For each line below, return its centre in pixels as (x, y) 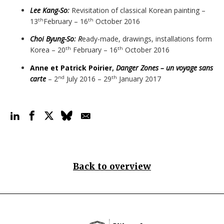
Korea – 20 (48, 50)
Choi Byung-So (52, 39)
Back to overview (112, 166)
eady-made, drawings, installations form (147, 39)
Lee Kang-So (49, 10)
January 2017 (139, 78)
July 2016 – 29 (88, 78)
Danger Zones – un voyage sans (164, 67)
